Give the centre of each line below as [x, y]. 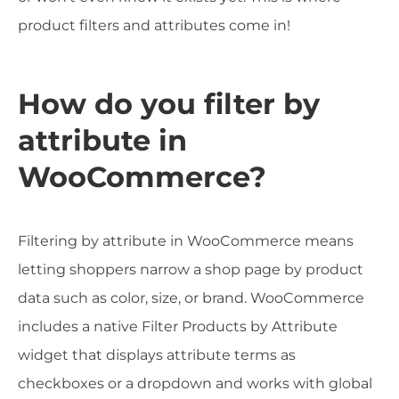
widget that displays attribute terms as [157, 354]
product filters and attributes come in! [154, 25]
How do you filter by [169, 103]
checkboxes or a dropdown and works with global [195, 383]
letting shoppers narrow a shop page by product [191, 269]
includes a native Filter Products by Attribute [178, 326]
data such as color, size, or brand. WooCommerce [191, 297]
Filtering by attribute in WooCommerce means [186, 240]
